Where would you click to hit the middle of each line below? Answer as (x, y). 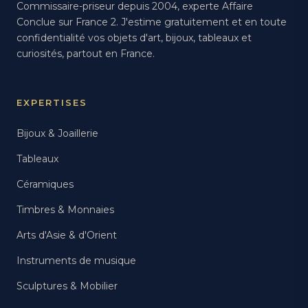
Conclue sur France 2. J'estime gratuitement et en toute (152, 22)
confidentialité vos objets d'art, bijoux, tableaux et (134, 38)
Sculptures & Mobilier (67, 286)
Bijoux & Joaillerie (57, 133)
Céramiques (45, 184)
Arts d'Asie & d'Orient (67, 235)
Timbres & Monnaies (65, 210)
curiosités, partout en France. (86, 54)
